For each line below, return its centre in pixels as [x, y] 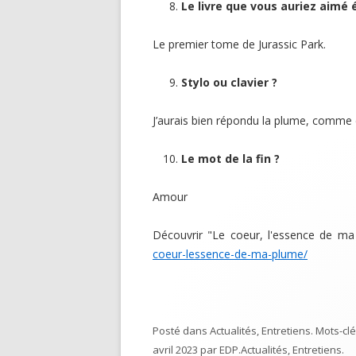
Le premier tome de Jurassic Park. [239, 44]
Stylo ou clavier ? [229, 82]
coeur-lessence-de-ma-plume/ [230, 254]
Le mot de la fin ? [230, 159]
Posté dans [181, 331]
